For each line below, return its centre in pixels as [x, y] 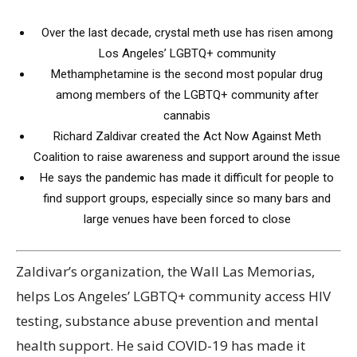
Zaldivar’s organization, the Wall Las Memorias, [165, 271]
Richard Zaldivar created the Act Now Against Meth [187, 137]
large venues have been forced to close [187, 220]
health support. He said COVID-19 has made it [161, 345]
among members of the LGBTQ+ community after [187, 95]
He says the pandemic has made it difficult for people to [187, 178]
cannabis [187, 116]
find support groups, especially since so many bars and [187, 199]
